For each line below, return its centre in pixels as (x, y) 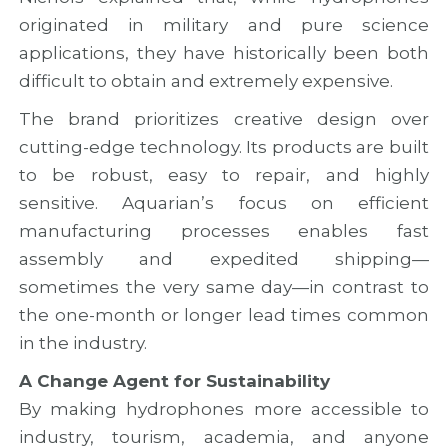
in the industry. (83, 342)
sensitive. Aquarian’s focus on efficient (224, 202)
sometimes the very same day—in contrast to (224, 286)
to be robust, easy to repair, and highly (224, 174)
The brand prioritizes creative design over (224, 118)
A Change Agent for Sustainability (175, 380)
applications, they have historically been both (224, 52)
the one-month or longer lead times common (224, 314)
